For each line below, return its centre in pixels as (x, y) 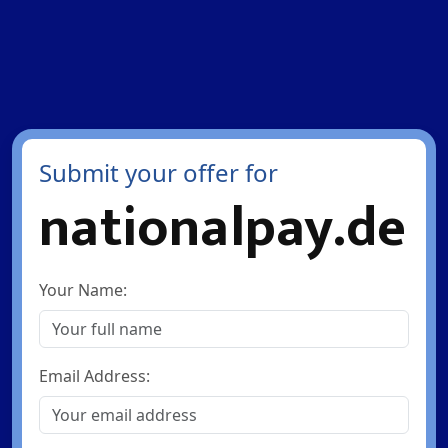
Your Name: (82, 290)
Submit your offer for (158, 172)
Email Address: (94, 376)
